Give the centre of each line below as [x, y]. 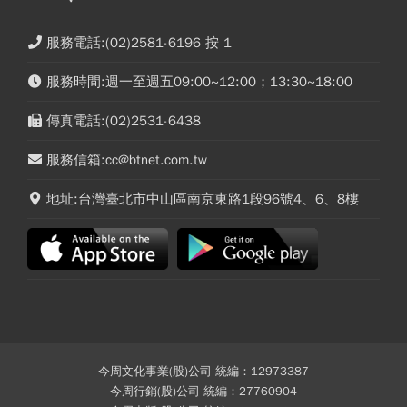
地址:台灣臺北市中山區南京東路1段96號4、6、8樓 [203, 199]
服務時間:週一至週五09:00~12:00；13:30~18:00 [199, 82]
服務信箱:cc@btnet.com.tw [127, 160]
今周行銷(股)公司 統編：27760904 [203, 392]
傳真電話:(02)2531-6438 [124, 121]
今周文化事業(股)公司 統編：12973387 [203, 372]
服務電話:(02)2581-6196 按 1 [139, 43]
